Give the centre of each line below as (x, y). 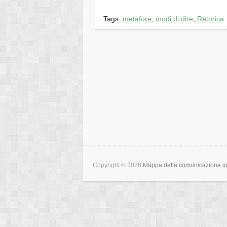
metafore (137, 18)
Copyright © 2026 (118, 165)
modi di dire (175, 18)
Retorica (211, 18)
